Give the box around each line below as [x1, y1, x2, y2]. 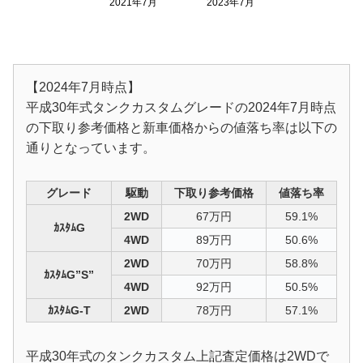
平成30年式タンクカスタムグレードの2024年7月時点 [26, 100, 336, 114]
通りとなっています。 [26, 140, 156, 155]
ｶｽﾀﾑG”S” [44, 268, 94, 282]
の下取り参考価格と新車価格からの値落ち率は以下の [26, 120, 337, 135]
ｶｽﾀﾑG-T [47, 304, 91, 318]
